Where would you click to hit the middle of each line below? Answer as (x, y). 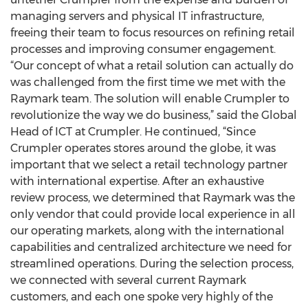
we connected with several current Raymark (128, 280)
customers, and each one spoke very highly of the (142, 297)
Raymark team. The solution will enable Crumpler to (150, 99)
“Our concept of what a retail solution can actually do (152, 66)
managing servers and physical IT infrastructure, (137, 16)
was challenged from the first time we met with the (148, 82)
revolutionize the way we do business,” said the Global (154, 115)
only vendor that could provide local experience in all (153, 214)
